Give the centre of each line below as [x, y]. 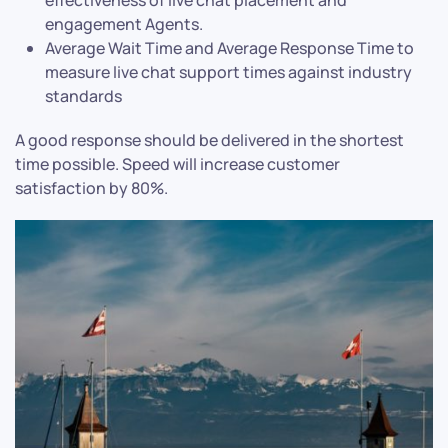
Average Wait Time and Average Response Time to [229, 48]
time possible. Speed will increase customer [177, 164]
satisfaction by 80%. [91, 188]
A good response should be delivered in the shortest [209, 140]
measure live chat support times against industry [228, 72]
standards [83, 96]
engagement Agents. [124, 24]
